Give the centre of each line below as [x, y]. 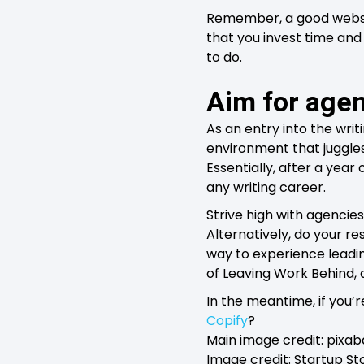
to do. [224, 57]
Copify [227, 320]
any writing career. [266, 187]
